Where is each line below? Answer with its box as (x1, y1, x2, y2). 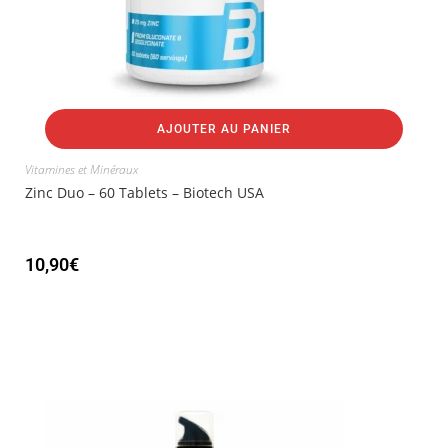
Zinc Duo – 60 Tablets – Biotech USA (25, 183, 264, 203)
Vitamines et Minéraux (25, 161, 138, 179)
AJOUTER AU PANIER (157, 122, 291, 137)
